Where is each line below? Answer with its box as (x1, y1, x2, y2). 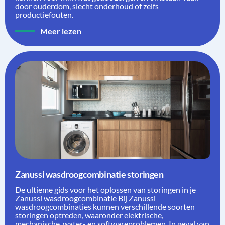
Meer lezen (40, 26, 81, 36)
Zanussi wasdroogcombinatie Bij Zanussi (15, 193, 156, 203)
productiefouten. (15, 9, 73, 19)
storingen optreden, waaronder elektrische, (15, 210, 163, 220)
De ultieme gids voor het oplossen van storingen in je (15, 184, 196, 194)
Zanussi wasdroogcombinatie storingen (15, 168, 164, 180)
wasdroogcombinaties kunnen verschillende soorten (15, 201, 195, 211)
